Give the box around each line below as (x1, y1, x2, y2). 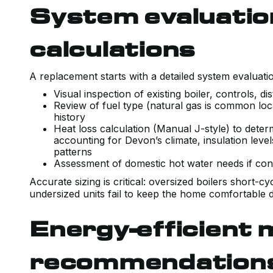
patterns (54, 146, 98, 158)
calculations (29, 35, 196, 62)
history (54, 111, 91, 123)
